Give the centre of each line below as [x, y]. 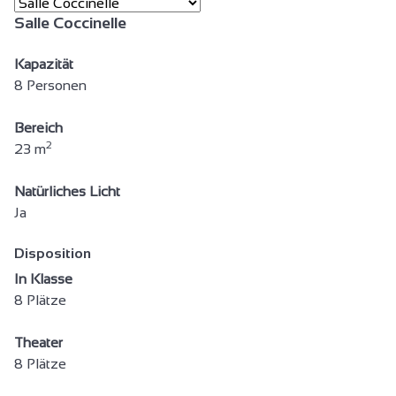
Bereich [38, 127]
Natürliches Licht [67, 191]
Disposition [53, 253]
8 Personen [50, 85]
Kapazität [44, 64]
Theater [38, 342]
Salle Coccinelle [70, 23]
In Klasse [43, 278]
